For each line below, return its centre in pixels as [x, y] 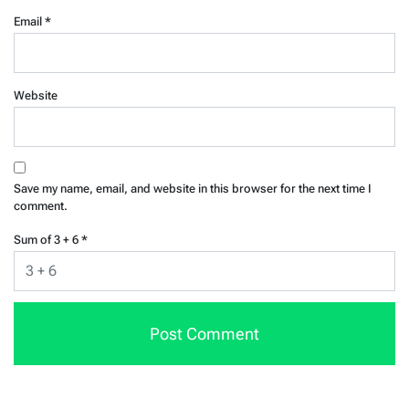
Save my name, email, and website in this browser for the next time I [193, 189]
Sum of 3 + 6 [47, 239]
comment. [41, 206]
